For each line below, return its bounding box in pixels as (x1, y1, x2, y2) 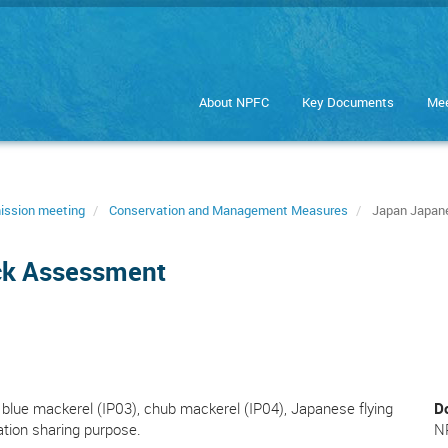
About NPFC (199, 93, 269, 111)
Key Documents (302, 93, 394, 111)
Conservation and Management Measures (109, 201, 348, 219)
